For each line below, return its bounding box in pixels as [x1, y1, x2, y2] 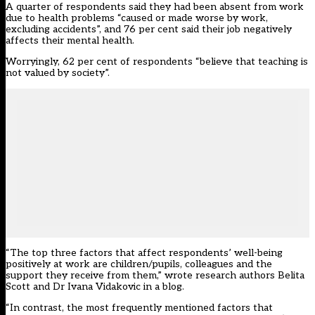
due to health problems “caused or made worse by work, [6, 12, 268, 25]
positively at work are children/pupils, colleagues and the [6, 258, 272, 271]
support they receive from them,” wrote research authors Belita [6, 269, 304, 282]
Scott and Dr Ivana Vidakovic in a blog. [6, 281, 184, 293]
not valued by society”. [6, 67, 110, 79]
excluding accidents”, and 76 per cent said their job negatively [6, 23, 292, 36]
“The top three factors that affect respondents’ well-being [6, 247, 283, 259]
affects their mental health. [6, 34, 134, 47]
